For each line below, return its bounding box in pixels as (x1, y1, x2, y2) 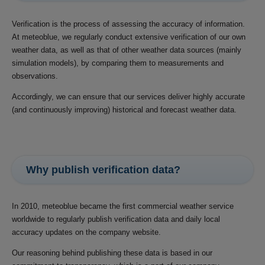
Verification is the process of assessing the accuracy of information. (12, 19, 245, 28)
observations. (12, 71, 58, 80)
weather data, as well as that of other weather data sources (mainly (12, 45, 241, 54)
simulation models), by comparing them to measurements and (12, 58, 224, 67)
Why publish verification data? (26, 163, 180, 176)
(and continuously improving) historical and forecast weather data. (12, 105, 237, 114)
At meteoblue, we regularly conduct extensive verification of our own (12, 32, 245, 41)
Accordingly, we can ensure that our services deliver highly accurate (12, 92, 245, 101)
